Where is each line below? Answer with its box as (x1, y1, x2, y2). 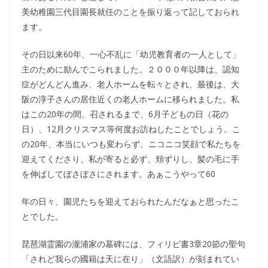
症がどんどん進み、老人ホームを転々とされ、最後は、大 (22, 78, 239, 90)
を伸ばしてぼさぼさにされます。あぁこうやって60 (22, 168, 215, 179)
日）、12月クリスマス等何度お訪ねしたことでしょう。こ (22, 123, 240, 135)
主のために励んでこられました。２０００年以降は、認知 (22, 63, 239, 75)
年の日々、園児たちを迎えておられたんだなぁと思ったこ (22, 196, 239, 207)
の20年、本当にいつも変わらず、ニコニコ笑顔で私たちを (22, 138, 240, 150)
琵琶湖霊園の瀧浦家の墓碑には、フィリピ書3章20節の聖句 (22, 238, 245, 249)
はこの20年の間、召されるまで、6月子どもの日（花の (22, 108, 229, 120)
